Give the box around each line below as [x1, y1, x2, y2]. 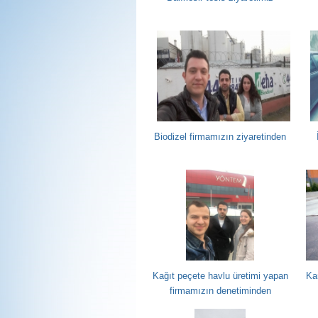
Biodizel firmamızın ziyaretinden [154, 131, 286, 142]
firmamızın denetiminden [169, 285, 271, 296]
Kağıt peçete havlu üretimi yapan [152, 270, 288, 281]
